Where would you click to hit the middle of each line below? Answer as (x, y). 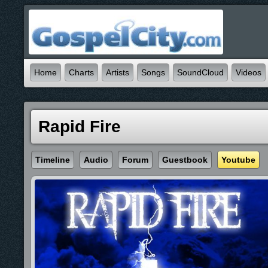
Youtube (238, 160)
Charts (81, 72)
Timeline (53, 160)
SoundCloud (200, 72)
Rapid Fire (80, 127)
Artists (118, 72)
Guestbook (185, 160)
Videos (249, 72)
